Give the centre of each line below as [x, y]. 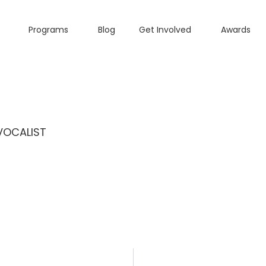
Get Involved [165, 30]
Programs [49, 30]
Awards [236, 30]
